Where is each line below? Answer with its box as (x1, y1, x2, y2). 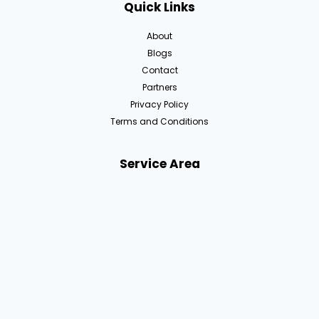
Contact (141, 64, 178, 76)
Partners (142, 81, 177, 93)
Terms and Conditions (110, 115, 209, 127)
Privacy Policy (130, 98, 189, 110)
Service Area (119, 155, 200, 172)
